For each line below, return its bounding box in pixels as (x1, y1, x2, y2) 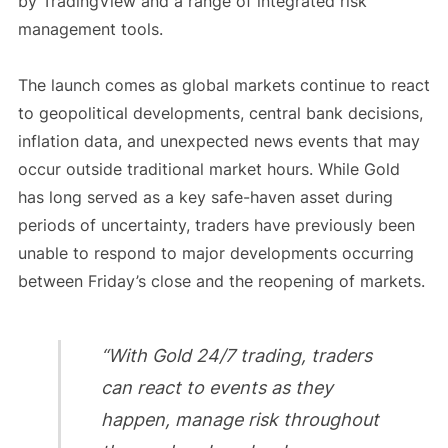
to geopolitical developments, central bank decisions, (17, 103, 423, 124)
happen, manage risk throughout (100, 409, 379, 431)
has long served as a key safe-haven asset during (17, 187, 393, 208)
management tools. (17, 19, 163, 40)
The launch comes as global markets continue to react (17, 75, 430, 96)
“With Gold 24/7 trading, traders (100, 345, 372, 367)
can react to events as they (100, 377, 333, 399)
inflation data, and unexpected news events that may (17, 131, 420, 152)
